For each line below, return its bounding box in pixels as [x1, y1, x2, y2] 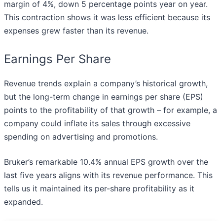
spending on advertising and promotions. [4, 132, 158, 142]
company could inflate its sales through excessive [4, 118, 190, 129]
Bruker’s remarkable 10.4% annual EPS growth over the [4, 157, 208, 167]
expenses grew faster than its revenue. [4, 26, 148, 36]
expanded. [4, 197, 43, 207]
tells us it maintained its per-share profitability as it [4, 184, 194, 194]
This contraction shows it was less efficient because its [4, 12, 210, 23]
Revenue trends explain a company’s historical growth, [4, 78, 208, 89]
